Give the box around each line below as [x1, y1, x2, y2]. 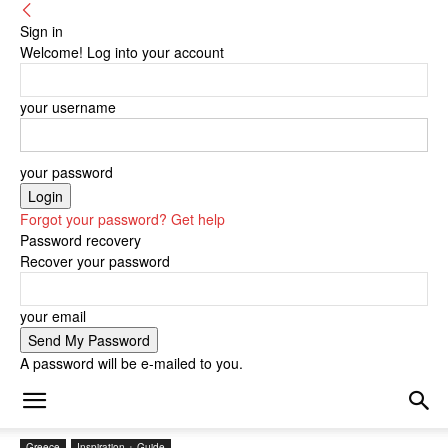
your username [20, 97, 116, 117]
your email [20, 306, 86, 326]
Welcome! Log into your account [20, 42, 224, 62]
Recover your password [20, 251, 170, 271]
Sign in [20, 21, 63, 41]
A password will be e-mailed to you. [20, 353, 243, 373]
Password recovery [20, 230, 141, 250]
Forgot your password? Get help [20, 209, 225, 229]
